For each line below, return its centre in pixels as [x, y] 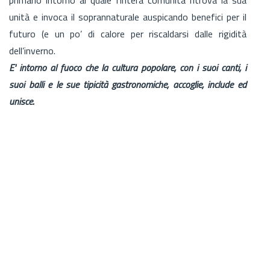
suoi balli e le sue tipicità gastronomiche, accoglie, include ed [128, 84]
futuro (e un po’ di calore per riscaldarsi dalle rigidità [128, 33]
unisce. [23, 101]
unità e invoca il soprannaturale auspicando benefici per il [128, 17]
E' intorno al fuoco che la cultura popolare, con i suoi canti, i [128, 67]
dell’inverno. [32, 50]
